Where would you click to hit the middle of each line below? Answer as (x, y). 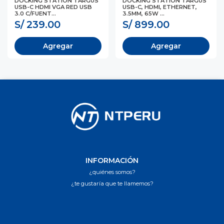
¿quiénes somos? (112, 172)
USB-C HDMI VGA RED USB (53, 7)
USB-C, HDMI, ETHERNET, (160, 7)
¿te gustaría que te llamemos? (112, 183)
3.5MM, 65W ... (143, 13)
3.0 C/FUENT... (35, 13)
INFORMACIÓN (112, 160)
